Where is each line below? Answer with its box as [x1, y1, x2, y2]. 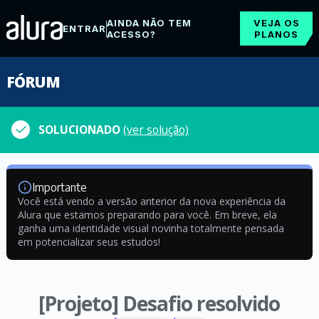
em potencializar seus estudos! [17, 235, 160, 249]
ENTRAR [62, 23, 106, 34]
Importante [31, 180, 87, 194]
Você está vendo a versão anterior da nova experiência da [17, 194, 286, 208]
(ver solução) [123, 122, 189, 137]
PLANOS [254, 28, 299, 40]
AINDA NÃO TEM [106, 17, 192, 28]
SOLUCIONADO [38, 122, 123, 137]
